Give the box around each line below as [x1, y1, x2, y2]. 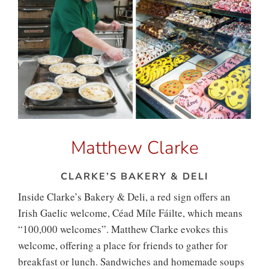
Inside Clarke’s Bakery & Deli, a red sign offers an [18, 189, 231, 204]
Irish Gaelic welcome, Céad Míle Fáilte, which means [18, 205, 243, 220]
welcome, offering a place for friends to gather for [18, 238, 228, 252]
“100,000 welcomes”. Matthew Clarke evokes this [18, 222, 228, 236]
